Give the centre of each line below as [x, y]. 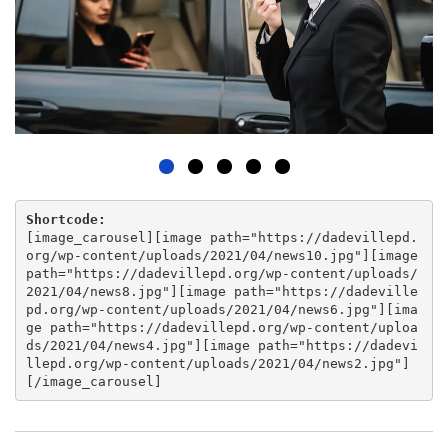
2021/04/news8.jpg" [97, 291]
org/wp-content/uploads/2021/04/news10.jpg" [193, 255]
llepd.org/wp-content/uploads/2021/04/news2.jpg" [213, 363]
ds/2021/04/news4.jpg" [109, 345]
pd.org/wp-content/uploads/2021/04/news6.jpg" [201, 309]
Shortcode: [65, 219]
